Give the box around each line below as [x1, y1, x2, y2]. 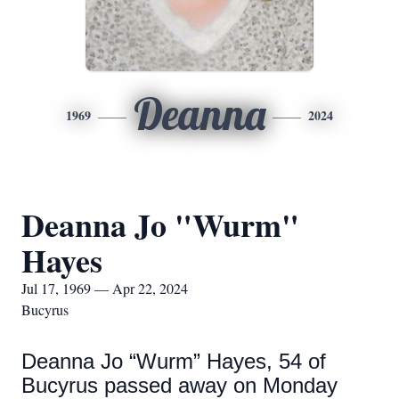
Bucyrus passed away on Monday [21, 373, 338, 397]
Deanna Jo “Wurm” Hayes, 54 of [21, 349, 326, 373]
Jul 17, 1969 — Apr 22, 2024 [21, 279, 188, 297]
